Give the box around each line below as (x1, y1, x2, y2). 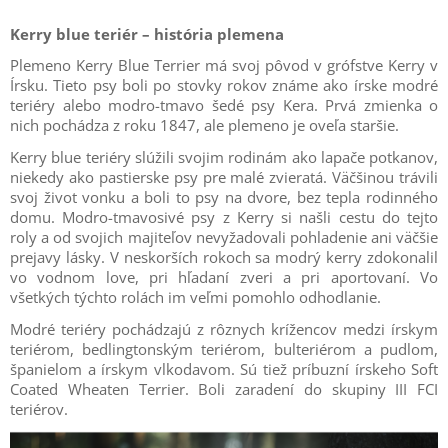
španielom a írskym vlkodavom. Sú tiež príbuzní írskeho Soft (10, 358, 438, 379)
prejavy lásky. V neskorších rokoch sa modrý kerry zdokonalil (10, 246, 438, 267)
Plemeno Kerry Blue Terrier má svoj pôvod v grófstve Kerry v (10, 54, 438, 75)
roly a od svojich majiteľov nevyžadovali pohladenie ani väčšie (10, 226, 438, 247)
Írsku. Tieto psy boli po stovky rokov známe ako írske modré (10, 74, 438, 95)
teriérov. (10, 398, 68, 419)
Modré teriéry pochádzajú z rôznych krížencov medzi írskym (10, 318, 438, 339)
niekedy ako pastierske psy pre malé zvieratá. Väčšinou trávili (10, 166, 438, 187)
